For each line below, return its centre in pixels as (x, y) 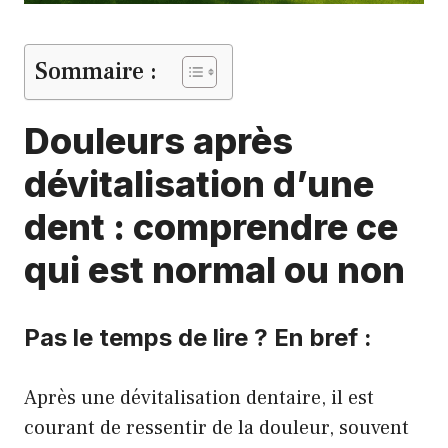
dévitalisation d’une (199, 184)
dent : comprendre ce (211, 227)
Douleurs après (158, 141)
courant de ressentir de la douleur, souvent (216, 428)
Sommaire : (96, 71)
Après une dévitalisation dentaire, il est (199, 398)
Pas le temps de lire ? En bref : (198, 337)
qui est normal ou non (214, 270)
